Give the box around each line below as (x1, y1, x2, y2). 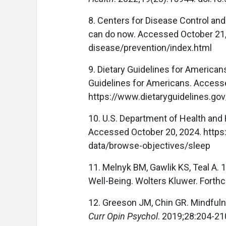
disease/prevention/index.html (88, 42, 212, 53)
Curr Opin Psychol (88, 211, 158, 222)
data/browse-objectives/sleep (88, 140, 210, 151)
